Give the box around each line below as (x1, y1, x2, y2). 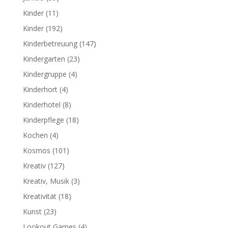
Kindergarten (22, 54, 65, 64)
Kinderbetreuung (22, 39, 77, 48)
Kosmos (22, 146, 50, 155)
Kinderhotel (22, 100, 61, 109)
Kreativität (22, 191, 56, 201)
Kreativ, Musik (22, 176, 69, 186)
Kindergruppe (22, 69, 67, 79)
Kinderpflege (22, 115, 64, 125)
